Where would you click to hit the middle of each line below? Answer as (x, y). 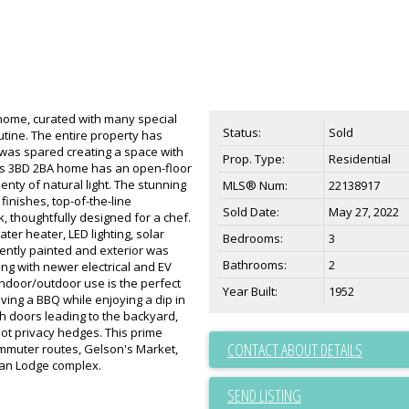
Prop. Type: (254, 159)
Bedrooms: (253, 238)
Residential (360, 159)
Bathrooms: (255, 265)
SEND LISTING (264, 395)
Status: (242, 132)
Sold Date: (251, 212)
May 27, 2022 (364, 212)
